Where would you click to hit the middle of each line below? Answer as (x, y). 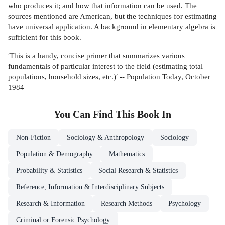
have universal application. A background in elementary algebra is (112, 27)
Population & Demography (54, 154)
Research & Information (50, 204)
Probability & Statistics (49, 171)
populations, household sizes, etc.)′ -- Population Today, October (109, 76)
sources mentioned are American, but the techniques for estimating (113, 16)
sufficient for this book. (45, 37)
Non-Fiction (33, 137)
